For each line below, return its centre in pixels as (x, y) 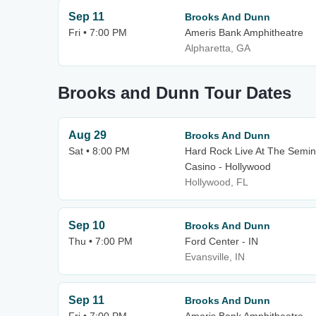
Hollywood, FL (217, 182)
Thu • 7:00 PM (101, 241)
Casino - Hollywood (228, 166)
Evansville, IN (215, 257)
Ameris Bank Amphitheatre (244, 32)
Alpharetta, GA (218, 48)
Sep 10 (87, 225)
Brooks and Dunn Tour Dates (175, 93)
